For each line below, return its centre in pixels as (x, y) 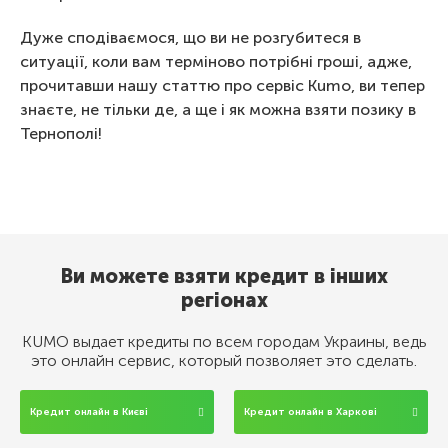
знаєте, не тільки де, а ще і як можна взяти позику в (218, 109)
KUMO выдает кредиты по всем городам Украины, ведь (224, 341)
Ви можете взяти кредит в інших (224, 276)
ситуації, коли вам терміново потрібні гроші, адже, (216, 61)
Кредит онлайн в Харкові (310, 412)
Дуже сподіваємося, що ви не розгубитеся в (190, 37)
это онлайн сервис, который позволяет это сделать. (224, 360)
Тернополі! (61, 133)
